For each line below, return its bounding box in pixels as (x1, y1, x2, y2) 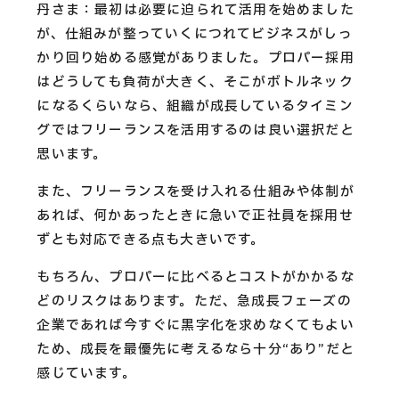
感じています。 (37, 362, 136, 384)
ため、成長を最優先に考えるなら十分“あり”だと (37, 338, 354, 360)
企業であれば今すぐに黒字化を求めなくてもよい (37, 314, 354, 336)
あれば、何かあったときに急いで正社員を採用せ (37, 205, 354, 226)
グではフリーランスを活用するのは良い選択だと (37, 119, 354, 141)
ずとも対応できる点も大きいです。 (37, 229, 265, 250)
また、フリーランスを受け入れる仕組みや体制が (37, 181, 354, 202)
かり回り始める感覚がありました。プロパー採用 (37, 47, 354, 69)
